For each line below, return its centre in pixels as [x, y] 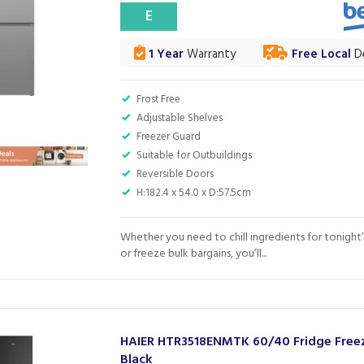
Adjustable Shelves [180, 118]
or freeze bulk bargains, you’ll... [194, 254]
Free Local [321, 54]
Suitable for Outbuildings [195, 156]
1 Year [165, 54]
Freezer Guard [169, 137]
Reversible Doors [175, 174]
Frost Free [159, 100]
